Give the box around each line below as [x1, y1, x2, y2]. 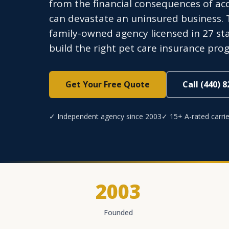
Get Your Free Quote [65, 79, 150, 90]
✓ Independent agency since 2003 [49, 111, 162, 121]
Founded [103, 208, 133, 217]
